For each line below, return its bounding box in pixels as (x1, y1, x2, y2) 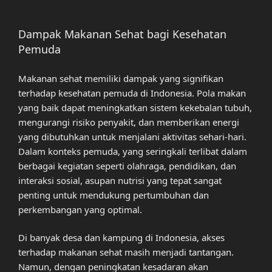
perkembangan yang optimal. (18, 203, 142, 216)
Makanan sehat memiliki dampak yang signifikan (18, 72, 223, 84)
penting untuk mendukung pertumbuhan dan (18, 188, 209, 201)
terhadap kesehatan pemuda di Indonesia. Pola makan (18, 86, 246, 99)
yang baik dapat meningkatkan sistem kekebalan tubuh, (18, 101, 252, 114)
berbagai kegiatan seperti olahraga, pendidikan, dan (18, 159, 236, 172)
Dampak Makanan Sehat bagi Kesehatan (18, 27, 226, 42)
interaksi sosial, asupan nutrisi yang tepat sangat (18, 174, 222, 186)
